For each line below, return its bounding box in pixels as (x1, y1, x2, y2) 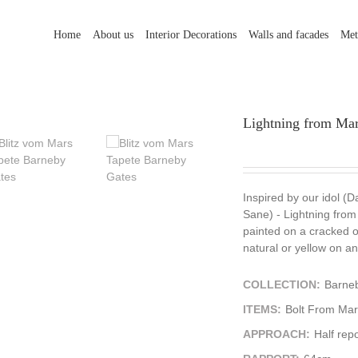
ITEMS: (243, 303, 281, 316)
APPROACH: (243, 328, 310, 340)
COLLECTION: (243, 278, 320, 291)
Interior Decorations (145, 28, 237, 41)
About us (93, 28, 133, 41)
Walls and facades (249, 28, 328, 41)
